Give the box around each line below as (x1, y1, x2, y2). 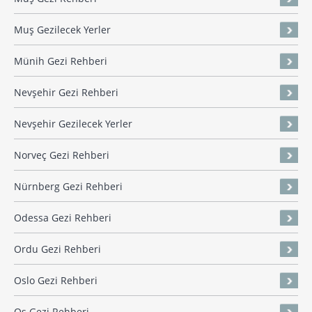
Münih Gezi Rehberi (14, 54, 107, 68)
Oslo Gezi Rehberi (14, 274, 97, 288)
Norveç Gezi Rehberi (14, 148, 109, 162)
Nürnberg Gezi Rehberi (14, 180, 123, 194)
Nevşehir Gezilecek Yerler (14, 117, 132, 131)
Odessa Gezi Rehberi (14, 211, 111, 225)
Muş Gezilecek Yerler (14, 23, 111, 37)
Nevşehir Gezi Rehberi (14, 86, 118, 100)
